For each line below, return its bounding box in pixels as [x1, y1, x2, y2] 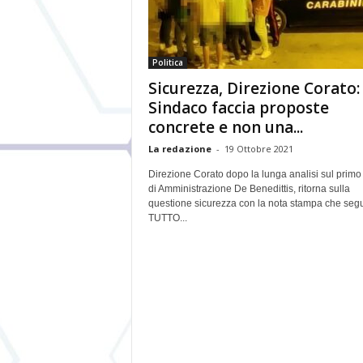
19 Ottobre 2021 [224, 143, 293, 155]
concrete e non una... [147, 117, 303, 138]
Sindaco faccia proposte [147, 97, 329, 118]
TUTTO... [147, 212, 187, 224]
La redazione [147, 143, 211, 155]
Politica [152, 57, 183, 68]
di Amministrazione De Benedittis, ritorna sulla [147, 183, 350, 194]
